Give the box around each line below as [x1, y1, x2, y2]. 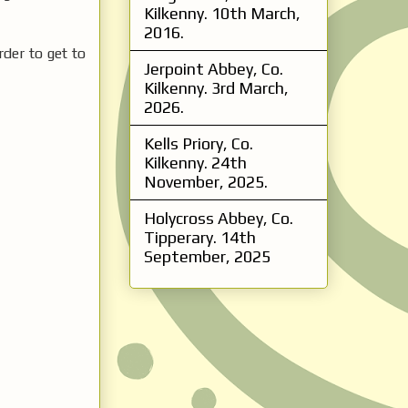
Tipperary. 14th [144, 227, 256, 247]
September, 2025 [144, 246, 270, 266]
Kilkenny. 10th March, [144, 3, 301, 23]
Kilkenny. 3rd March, [144, 77, 289, 97]
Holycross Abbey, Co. [144, 208, 293, 228]
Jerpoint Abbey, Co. [144, 58, 283, 78]
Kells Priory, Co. [144, 133, 253, 153]
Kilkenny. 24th [144, 152, 247, 172]
